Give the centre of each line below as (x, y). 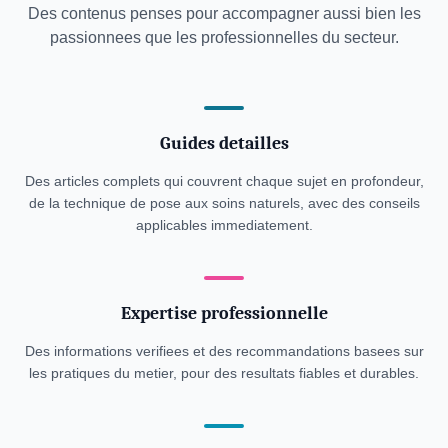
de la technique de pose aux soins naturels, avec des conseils (224, 203)
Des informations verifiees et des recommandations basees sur (224, 351)
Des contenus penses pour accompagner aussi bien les (224, 13)
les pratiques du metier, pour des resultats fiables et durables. (224, 373)
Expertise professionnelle (224, 313)
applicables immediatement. (224, 225)
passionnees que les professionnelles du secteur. (224, 37)
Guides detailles (224, 143)
